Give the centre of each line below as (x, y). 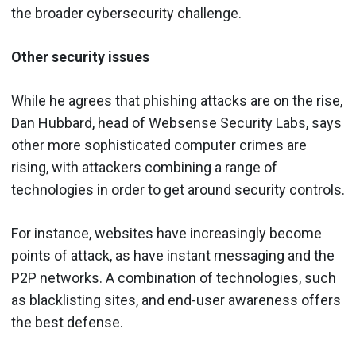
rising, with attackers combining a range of (144, 167)
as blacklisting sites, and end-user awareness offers (176, 300)
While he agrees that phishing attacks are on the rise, (177, 100)
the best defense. (67, 322)
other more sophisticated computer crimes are (159, 145)
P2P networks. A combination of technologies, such (174, 277)
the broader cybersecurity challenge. (126, 13)
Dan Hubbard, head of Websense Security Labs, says (176, 122)
